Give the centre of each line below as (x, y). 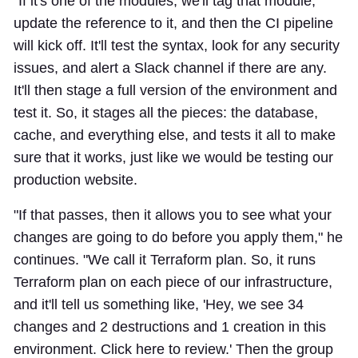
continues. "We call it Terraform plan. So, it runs (165, 259)
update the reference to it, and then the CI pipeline (173, 23)
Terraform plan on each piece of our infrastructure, (173, 282)
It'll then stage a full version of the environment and (175, 90)
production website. (76, 179)
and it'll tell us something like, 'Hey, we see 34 (159, 304)
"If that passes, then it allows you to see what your (173, 215)
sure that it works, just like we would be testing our (173, 157)
